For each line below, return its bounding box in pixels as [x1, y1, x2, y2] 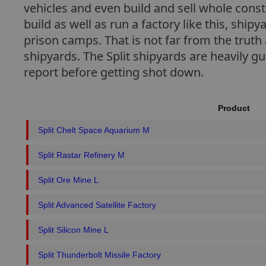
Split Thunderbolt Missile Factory [38, 250, 161, 259]
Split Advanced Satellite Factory [38, 200, 156, 210]
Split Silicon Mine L [38, 225, 109, 235]
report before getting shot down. [24, 64, 204, 80]
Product [218, 103, 250, 113]
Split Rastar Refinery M [38, 150, 125, 160]
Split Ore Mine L [38, 175, 99, 185]
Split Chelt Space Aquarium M [38, 125, 150, 135]
